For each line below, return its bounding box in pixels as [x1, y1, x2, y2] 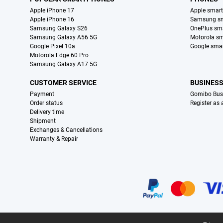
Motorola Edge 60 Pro [30, 52, 89, 59]
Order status [30, 100, 63, 107]
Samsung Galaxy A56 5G [30, 34, 97, 41]
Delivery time [30, 109, 64, 116]
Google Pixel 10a [30, 43, 75, 50]
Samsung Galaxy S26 [30, 25, 88, 32]
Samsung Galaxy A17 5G [30, 61, 97, 68]
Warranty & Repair [30, 135, 78, 143]
